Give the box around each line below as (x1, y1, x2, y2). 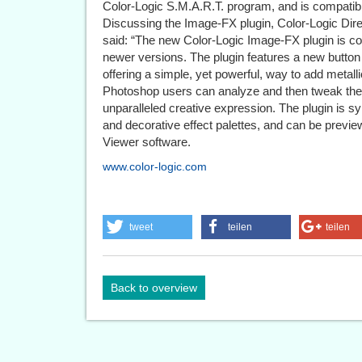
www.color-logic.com (103, 159, 207, 173)
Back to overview (111, 280, 197, 294)
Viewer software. (103, 134, 191, 149)
